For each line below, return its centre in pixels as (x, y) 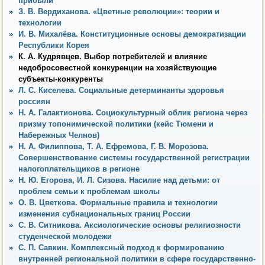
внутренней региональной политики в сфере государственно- (137, 258)
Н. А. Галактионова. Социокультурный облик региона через (133, 112)
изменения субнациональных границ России (104, 214)
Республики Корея (54, 45)
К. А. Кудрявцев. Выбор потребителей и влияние (113, 56)
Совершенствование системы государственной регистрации (134, 157)
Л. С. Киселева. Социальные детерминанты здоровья (121, 90)
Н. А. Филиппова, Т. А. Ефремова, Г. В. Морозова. (114, 146)
